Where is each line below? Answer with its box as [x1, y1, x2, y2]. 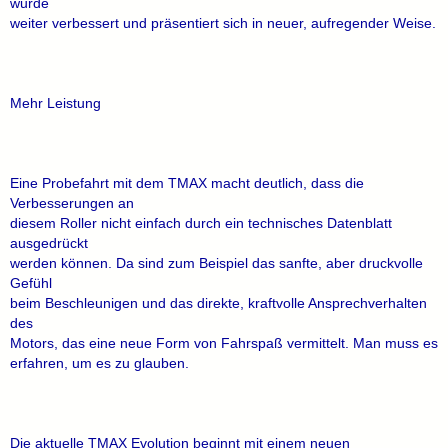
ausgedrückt [10, 235, 88, 251]
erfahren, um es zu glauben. [10, 355, 189, 371]
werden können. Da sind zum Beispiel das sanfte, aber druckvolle [10, 255, 423, 271]
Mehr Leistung [10, 95, 101, 111]
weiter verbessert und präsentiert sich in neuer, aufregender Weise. [10, 15, 436, 31]
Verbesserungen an [10, 195, 134, 211]
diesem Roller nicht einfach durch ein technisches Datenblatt [10, 215, 392, 231]
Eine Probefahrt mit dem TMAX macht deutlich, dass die [10, 175, 364, 191]
